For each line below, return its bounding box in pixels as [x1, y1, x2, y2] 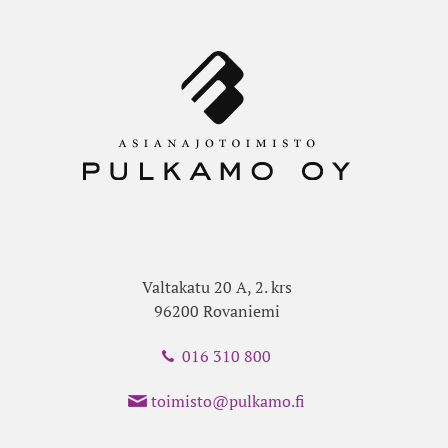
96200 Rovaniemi [153, 300, 280, 323]
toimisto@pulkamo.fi [151, 390, 305, 413]
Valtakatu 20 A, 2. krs [141, 276, 292, 299]
